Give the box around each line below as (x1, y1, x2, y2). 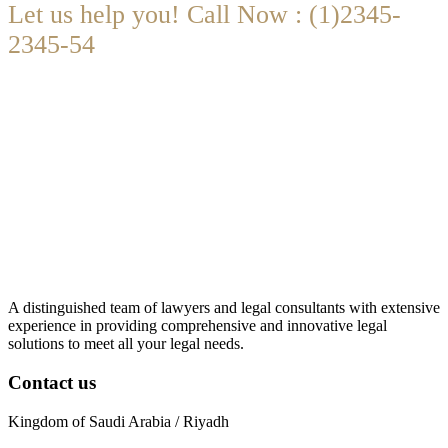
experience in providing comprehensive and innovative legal (8, 317, 387, 335)
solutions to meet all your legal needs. (8, 335, 244, 353)
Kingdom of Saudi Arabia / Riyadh (8, 412, 229, 430)
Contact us (8, 372, 96, 394)
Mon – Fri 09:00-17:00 (214, 106, 359, 124)
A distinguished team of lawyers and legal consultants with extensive (8, 299, 440, 317)
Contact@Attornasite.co (30, 106, 182, 124)
